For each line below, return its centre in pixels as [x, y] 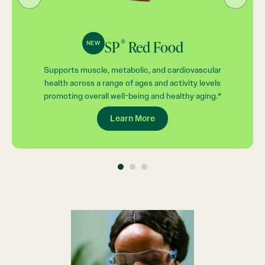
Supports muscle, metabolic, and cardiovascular [132, 70]
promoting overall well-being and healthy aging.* [132, 96]
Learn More [132, 118]
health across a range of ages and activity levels [132, 83]
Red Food [154, 46]
